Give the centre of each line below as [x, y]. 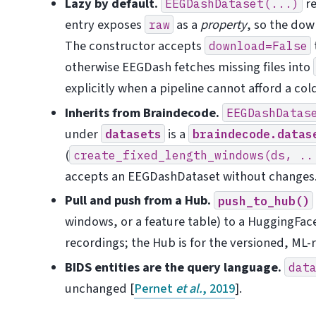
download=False [258, 46]
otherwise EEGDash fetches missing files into [189, 67]
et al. [189, 288]
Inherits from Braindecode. [142, 113]
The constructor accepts [134, 46]
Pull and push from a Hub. [138, 201]
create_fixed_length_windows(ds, [182, 154]
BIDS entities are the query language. [173, 267]
